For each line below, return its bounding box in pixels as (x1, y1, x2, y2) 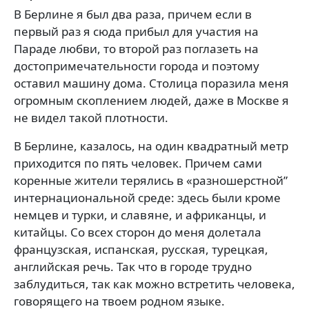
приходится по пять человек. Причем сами (14, 155, 262, 171)
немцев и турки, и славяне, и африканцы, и (14, 207, 266, 223)
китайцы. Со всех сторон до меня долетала (14, 224, 261, 240)
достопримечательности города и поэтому (14, 58, 259, 74)
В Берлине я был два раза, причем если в (14, 6, 252, 22)
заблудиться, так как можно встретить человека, (14, 276, 295, 292)
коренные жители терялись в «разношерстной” (14, 172, 288, 188)
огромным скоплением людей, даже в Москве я (14, 92, 289, 108)
